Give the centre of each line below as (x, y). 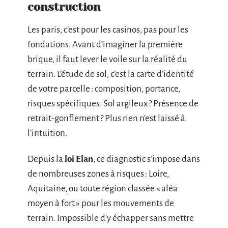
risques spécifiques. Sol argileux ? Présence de (113, 103)
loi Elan (79, 159)
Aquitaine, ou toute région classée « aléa (103, 189)
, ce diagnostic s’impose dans (147, 159)
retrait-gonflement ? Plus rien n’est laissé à (106, 118)
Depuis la (46, 159)
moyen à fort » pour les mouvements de (101, 203)
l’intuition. (47, 133)
